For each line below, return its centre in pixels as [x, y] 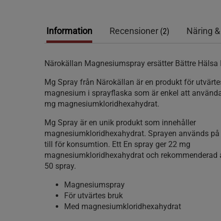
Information [69, 31]
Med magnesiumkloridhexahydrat [123, 206]
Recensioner [135, 31]
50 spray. [60, 166]
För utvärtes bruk [93, 196]
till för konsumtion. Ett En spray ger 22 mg [117, 144]
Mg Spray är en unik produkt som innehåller [120, 123]
